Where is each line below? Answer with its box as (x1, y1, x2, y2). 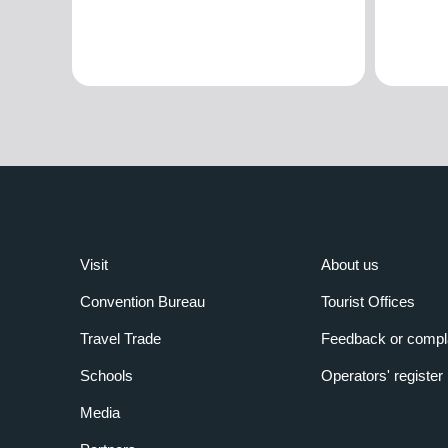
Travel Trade (80, 330, 161, 348)
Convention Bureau (80, 293, 205, 311)
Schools (80, 367, 133, 385)
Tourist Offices (320, 293, 415, 311)
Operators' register (320, 367, 443, 385)
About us (320, 256, 379, 274)
